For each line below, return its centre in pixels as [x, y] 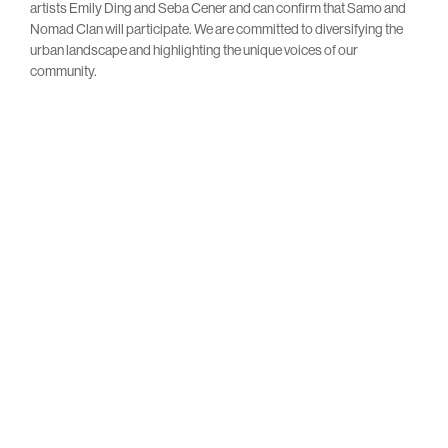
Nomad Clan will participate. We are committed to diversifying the [216, 29]
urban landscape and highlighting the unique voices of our [194, 50]
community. [63, 71]
